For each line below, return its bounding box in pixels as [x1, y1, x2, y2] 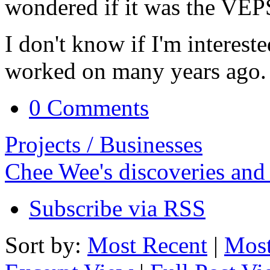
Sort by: [5, 232, 87, 259]
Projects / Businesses [5, 131, 202, 158]
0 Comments [29, 95, 149, 121]
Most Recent [87, 232, 207, 259]
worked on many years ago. [5, 58, 266, 84]
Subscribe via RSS [29, 195, 206, 222]
